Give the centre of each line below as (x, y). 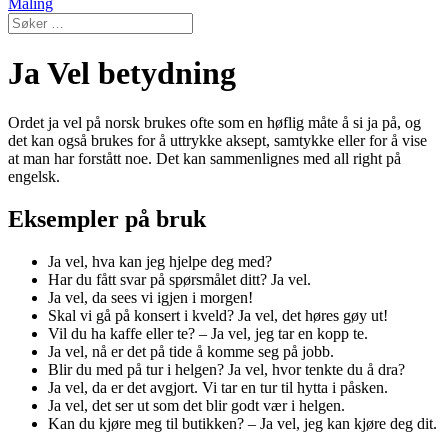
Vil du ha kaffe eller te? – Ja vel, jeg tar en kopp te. (208, 333)
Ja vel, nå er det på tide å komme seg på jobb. (191, 351)
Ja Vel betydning (122, 73)
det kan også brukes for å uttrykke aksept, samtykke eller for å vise (217, 140)
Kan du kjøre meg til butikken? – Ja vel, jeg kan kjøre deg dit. (242, 423)
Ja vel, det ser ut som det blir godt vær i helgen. (196, 405)
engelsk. (34, 176)
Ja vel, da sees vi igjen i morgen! (150, 297)
